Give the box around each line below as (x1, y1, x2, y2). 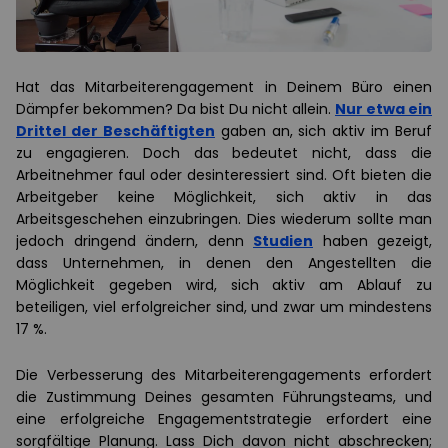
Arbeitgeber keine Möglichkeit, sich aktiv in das (16, 186, 432, 207)
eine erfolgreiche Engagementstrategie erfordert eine (16, 408, 432, 429)
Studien (253, 230, 313, 251)
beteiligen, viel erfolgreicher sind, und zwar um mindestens (16, 296, 432, 317)
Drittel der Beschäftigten (16, 120, 215, 141)
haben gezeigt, (313, 230, 432, 251)
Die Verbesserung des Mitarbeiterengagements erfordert (16, 364, 432, 385)
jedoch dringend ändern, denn (16, 230, 253, 251)
